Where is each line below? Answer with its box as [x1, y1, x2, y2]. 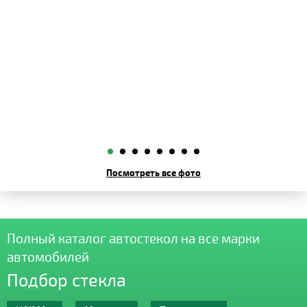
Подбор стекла [7, 269, 126, 290]
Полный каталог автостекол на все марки [7, 230, 260, 246]
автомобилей [7, 249, 89, 265]
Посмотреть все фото [106, 167, 201, 177]
